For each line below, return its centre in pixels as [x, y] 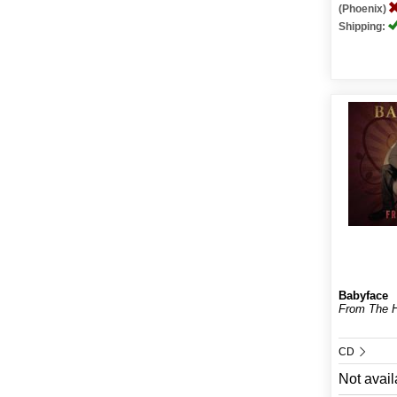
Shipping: [364, 27]
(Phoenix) [364, 9]
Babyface [364, 296]
